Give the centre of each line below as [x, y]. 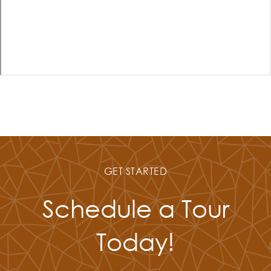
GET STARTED [135, 171]
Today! [135, 241]
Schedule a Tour [135, 208]
